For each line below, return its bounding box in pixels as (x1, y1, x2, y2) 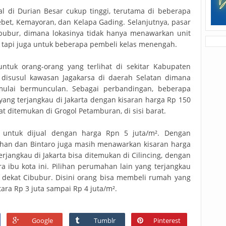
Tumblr (94, 215, 116, 225)
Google (32, 215, 53, 225)
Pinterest (153, 215, 181, 225)
